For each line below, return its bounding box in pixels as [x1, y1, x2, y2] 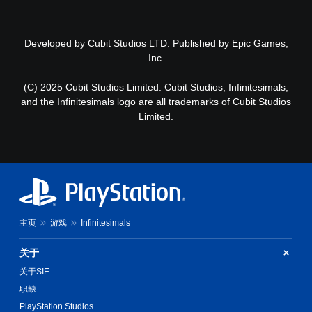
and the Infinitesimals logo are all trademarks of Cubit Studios [21, 95, 291, 107]
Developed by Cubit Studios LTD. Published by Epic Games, [24, 37, 288, 49]
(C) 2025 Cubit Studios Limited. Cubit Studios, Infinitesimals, [24, 81, 288, 93]
